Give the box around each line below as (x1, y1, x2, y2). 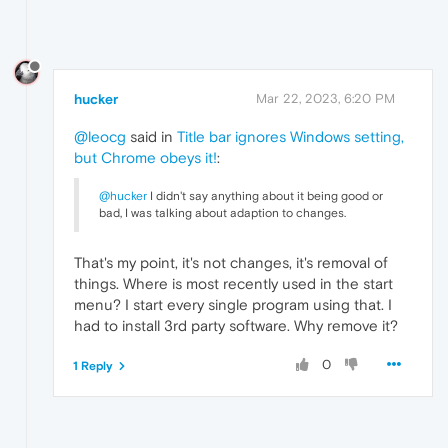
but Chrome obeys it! (74, 149, 217, 167)
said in (126, 128, 177, 146)
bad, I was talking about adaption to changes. (99, 206, 346, 221)
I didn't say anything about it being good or (147, 189, 383, 204)
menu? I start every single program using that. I (74, 296, 392, 314)
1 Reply (73, 359, 113, 374)
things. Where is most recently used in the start (74, 275, 393, 293)
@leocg (74, 128, 126, 146)
